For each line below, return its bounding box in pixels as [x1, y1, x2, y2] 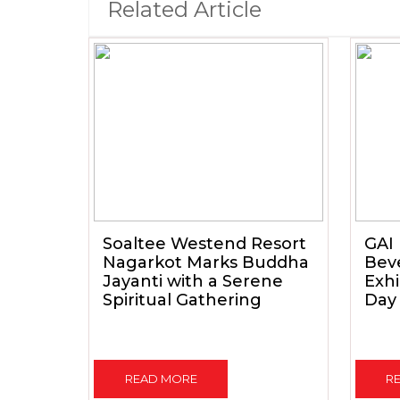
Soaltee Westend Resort [103, 234, 306, 254]
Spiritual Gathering [103, 290, 262, 310]
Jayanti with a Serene [103, 271, 283, 291]
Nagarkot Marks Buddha [103, 253, 309, 272]
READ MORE [124, 371, 197, 386]
